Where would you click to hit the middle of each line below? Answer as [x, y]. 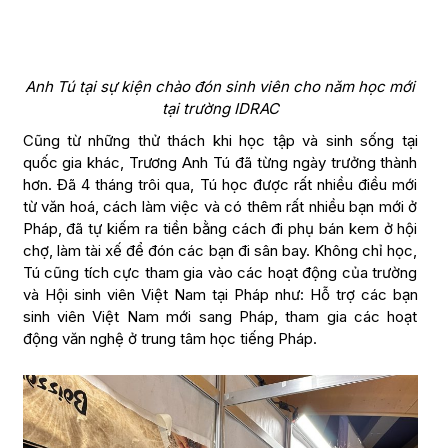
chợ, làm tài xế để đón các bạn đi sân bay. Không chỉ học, [220, 250]
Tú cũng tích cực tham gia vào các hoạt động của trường [220, 272]
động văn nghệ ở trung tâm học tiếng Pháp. [169, 338]
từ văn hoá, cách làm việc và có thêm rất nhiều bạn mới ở [220, 206]
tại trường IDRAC [220, 108]
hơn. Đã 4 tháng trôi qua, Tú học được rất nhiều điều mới [220, 184]
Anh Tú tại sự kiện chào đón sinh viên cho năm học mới [220, 86]
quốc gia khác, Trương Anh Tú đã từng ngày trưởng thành [220, 162]
